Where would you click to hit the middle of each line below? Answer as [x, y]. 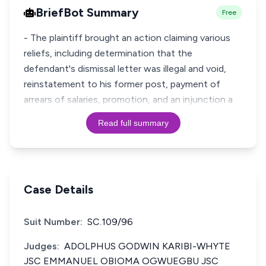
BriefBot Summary [87, 12]
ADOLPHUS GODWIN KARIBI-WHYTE [147, 246]
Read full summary [133, 123]
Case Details [58, 189]
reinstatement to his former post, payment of [122, 84]
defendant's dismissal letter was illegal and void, [125, 69]
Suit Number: [53, 222]
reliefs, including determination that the [108, 53]
